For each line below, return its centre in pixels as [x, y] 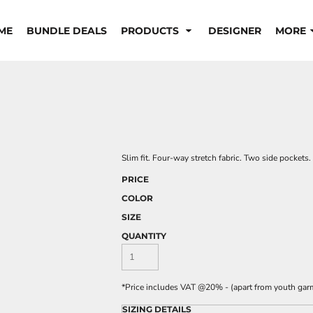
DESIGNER [234, 31]
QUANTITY [144, 236]
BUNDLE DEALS [66, 31]
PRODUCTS [151, 31]
